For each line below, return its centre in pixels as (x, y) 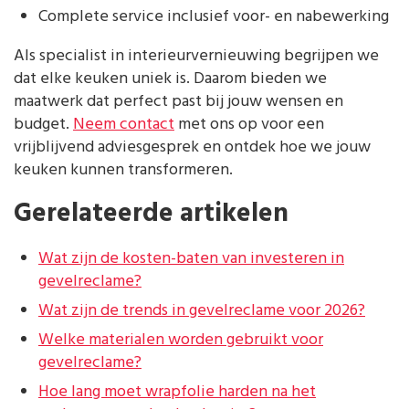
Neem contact (124, 125)
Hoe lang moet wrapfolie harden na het (177, 393)
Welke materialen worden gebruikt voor (181, 341)
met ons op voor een (249, 125)
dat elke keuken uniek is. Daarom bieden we (170, 79)
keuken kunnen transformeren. (123, 171)
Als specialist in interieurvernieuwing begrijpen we (196, 57)
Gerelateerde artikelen (151, 215)
